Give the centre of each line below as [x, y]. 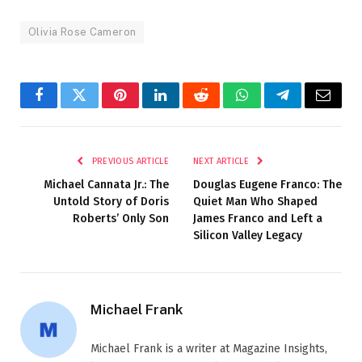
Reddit [219, 107]
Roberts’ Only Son [121, 218]
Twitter [99, 107]
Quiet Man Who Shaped [255, 201]
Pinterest [145, 107]
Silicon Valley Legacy [248, 235]
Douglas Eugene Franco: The [267, 184]
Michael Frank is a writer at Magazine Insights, [209, 348]
